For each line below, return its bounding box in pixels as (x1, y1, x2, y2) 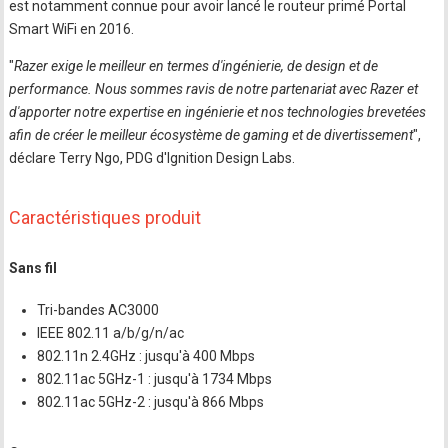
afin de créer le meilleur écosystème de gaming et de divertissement (9, 127, 414, 144)
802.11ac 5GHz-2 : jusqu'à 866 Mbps (37, 393, 265, 410)
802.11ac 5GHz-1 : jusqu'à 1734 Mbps (37, 370, 273, 387)
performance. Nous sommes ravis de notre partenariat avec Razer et (9, 81, 419, 98)
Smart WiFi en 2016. (9, 21, 135, 38)
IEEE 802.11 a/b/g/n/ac (37, 324, 185, 341)
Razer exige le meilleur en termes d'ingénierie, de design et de (14, 58, 379, 75)
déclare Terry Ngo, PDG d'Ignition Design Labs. (9, 150, 296, 167)
